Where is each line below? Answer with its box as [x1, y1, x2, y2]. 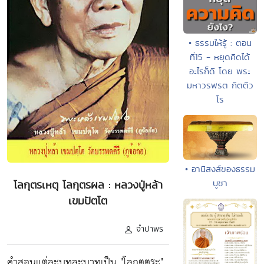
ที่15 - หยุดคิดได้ [190, 50, 250, 63]
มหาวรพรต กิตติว [186, 78, 253, 91]
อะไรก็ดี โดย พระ [189, 64, 251, 77]
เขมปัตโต [68, 193, 108, 209]
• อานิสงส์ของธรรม [184, 162, 255, 175]
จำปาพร [136, 223, 163, 235]
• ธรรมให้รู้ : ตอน [188, 36, 252, 49]
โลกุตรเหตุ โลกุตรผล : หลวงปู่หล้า [13, 177, 163, 193]
